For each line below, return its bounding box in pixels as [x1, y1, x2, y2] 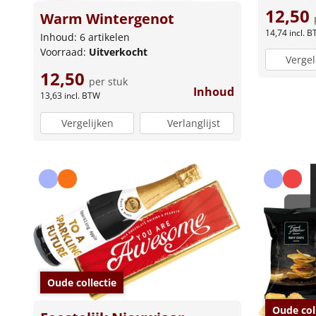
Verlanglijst [167, 116, 221, 130]
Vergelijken [61, 116, 114, 130]
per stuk [89, 75, 128, 89]
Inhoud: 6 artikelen [40, 30, 130, 44]
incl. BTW [64, 90, 100, 102]
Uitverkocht [89, 45, 147, 59]
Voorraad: [40, 45, 89, 59]
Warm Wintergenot [40, 9, 174, 29]
